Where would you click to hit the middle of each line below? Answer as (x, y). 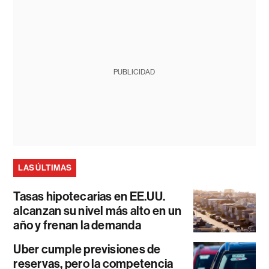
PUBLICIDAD (134, 72)
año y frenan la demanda (77, 225)
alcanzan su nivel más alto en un (98, 210)
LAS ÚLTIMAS (45, 168)
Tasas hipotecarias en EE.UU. (89, 196)
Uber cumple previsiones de (87, 249)
